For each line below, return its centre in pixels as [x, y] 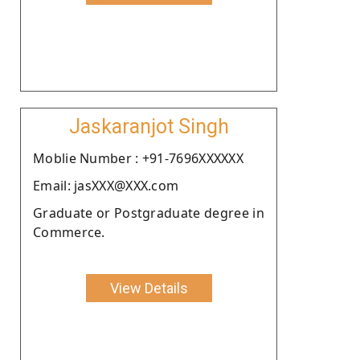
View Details [149, 288]
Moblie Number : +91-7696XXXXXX [138, 158]
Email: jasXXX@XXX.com [106, 185]
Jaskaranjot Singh [149, 126]
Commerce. [69, 232]
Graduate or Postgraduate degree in [149, 213]
